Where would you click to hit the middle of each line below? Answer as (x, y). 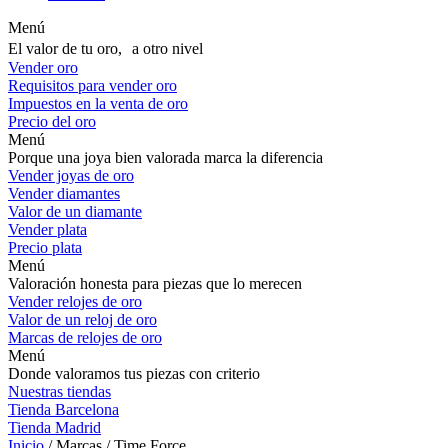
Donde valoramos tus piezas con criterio (134, 373)
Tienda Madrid (54, 427)
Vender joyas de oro (71, 175)
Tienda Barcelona (63, 409)
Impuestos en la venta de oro (98, 103)
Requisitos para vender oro (92, 85)
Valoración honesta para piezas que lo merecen (155, 283)
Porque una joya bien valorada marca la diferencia (165, 157)
